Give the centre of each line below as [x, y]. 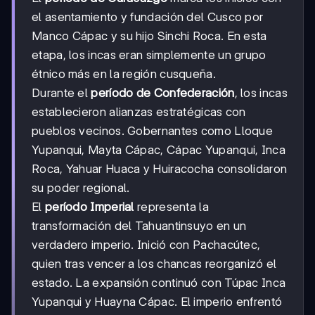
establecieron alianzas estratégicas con [139, 111]
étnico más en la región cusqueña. [124, 73]
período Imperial [89, 206]
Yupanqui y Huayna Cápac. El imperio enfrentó [157, 301]
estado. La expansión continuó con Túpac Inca [159, 282]
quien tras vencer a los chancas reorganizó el [154, 263]
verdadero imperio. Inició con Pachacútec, [146, 244]
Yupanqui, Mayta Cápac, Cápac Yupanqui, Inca [159, 149]
